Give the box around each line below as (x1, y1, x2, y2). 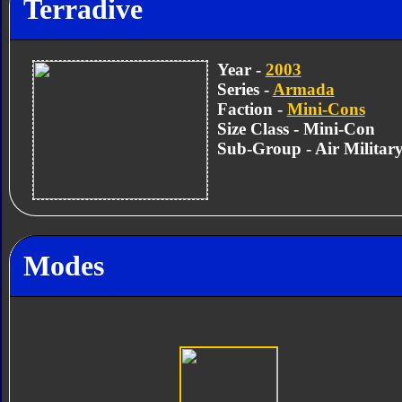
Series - (216, 79, 273, 99)
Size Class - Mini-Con (216, 118, 375, 138)
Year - (216, 59, 266, 79)
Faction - (216, 99, 287, 118)
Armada (272, 79, 335, 99)
